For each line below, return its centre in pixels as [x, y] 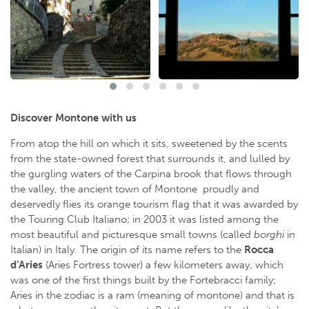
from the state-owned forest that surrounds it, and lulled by [150, 159]
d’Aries [27, 265]
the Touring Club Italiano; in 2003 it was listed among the [144, 220]
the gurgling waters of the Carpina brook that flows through [151, 174]
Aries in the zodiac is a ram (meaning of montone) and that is [152, 296]
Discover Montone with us [75, 118]
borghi [269, 235]
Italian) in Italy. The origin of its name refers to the [127, 250]
